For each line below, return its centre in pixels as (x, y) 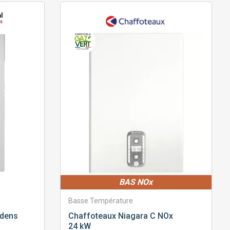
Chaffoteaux (92, 216)
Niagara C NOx (144, 216)
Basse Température (100, 201)
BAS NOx (136, 182)
